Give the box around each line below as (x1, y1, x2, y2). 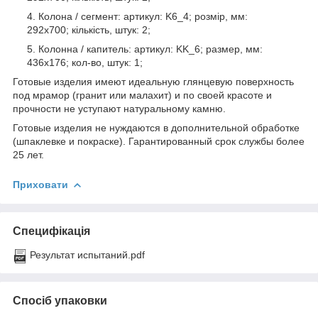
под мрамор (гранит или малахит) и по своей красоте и (13, 89, 272, 101)
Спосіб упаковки (13, 294, 107, 307)
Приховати (13, 178, 68, 190)
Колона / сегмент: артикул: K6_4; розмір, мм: (38, 10, 248, 22)
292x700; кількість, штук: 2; (27, 23, 150, 35)
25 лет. (13, 148, 44, 160)
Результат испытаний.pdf (30, 248, 145, 261)
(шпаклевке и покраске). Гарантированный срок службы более (13, 135, 305, 147)
